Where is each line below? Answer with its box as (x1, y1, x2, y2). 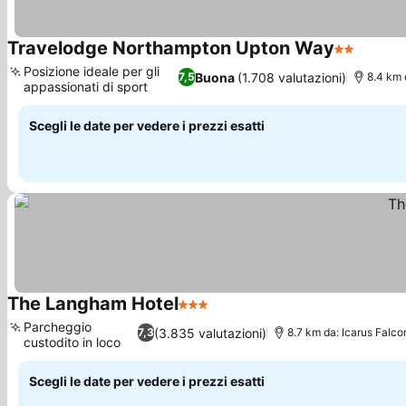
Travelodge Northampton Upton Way (7, 37, 334, 59)
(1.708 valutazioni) (237, 69, 347, 85)
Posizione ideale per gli (24, 63, 159, 79)
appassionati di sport (24, 79, 148, 94)
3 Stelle (178, 304, 229, 323)
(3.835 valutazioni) (153, 324, 266, 341)
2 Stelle (333, 49, 385, 67)
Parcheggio (24, 319, 92, 334)
